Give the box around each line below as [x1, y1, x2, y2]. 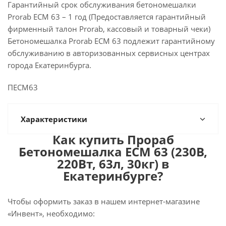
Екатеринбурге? [63, 167, 163, 184]
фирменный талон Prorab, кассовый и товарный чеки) [8, 24, 210, 34]
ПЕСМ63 [8, 82, 38, 92]
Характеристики [21, 114, 87, 124]
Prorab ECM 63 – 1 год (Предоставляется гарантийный [8, 12, 206, 22]
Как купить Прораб [52, 131, 174, 148]
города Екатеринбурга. [8, 60, 91, 70]
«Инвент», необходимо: [8, 208, 95, 218]
